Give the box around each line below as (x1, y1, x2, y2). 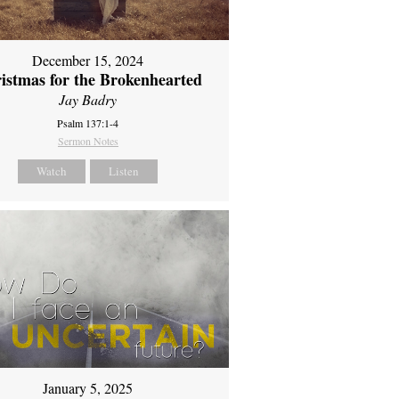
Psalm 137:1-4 (57, 115, 119, 130)
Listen (109, 162, 140, 179)
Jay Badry (59, 89, 118, 109)
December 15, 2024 (32, 50, 144, 69)
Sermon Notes (57, 133, 118, 148)
